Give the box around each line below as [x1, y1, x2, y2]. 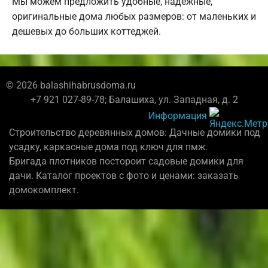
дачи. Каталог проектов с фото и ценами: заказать [9, 170, 239, 182]
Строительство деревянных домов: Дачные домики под [9, 127, 260, 139]
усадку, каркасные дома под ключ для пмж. [9, 141, 208, 153]
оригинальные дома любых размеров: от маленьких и [12, 11, 256, 23]
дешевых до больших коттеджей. [12, 26, 161, 38]
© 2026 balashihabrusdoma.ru [6, 80, 136, 92]
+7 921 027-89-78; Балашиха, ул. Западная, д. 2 [30, 94, 238, 106]
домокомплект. [9, 184, 79, 196]
